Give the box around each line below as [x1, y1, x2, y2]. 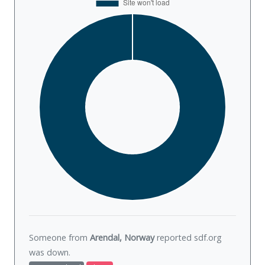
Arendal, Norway [90, 232, 154, 244]
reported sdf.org [154, 232, 222, 244]
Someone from [29, 232, 90, 244]
